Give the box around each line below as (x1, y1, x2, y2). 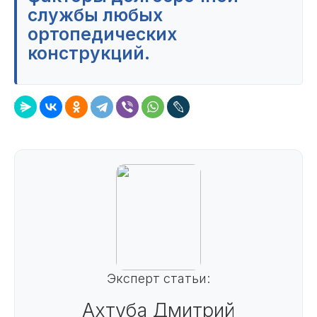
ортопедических (28, 23, 177, 45)
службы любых (28, 4, 163, 26)
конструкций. (28, 42, 150, 64)
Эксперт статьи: (107, 271, 210, 287)
